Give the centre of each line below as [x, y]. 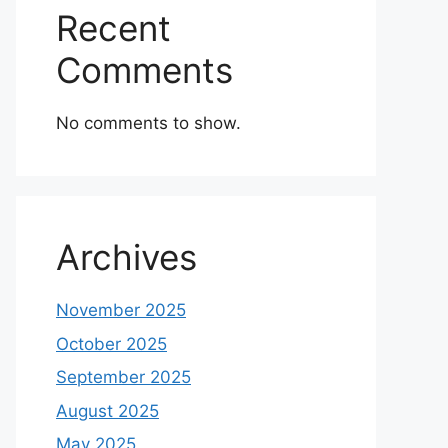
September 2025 [123, 377]
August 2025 [107, 410]
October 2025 [111, 343]
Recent [113, 28]
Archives [126, 257]
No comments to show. [148, 123]
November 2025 [121, 310]
